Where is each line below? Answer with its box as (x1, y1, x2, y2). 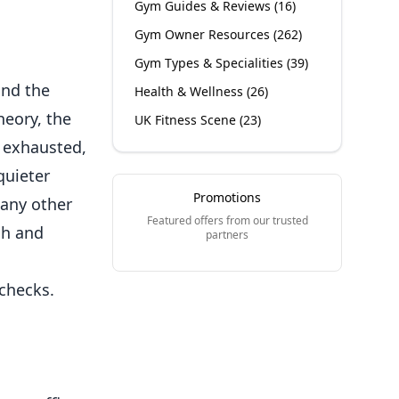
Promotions (193, 189, 262, 206)
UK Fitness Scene (134, 111, 237, 128)
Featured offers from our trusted (146, 213, 308, 228)
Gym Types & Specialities (134, 54, 284, 71)
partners (206, 227, 249, 242)
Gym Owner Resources (134, 26, 271, 43)
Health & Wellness (134, 83, 244, 100)
